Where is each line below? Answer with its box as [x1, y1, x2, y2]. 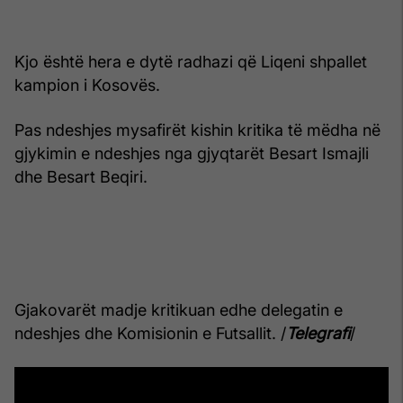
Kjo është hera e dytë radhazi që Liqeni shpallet [14, 52, 367, 72]
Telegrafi [286, 324, 350, 344]
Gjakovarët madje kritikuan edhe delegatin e [14, 300, 343, 320]
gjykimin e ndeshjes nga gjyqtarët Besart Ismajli [14, 144, 369, 164]
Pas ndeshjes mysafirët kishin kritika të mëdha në [14, 121, 381, 140]
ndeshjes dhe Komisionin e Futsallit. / [14, 324, 286, 344]
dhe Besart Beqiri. [14, 167, 148, 187]
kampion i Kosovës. [14, 76, 160, 95]
